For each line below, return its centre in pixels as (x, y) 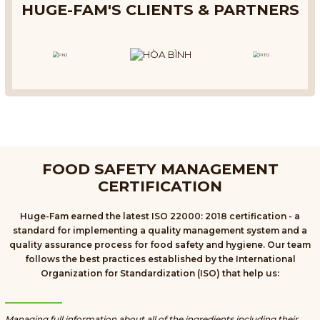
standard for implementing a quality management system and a (160, 230)
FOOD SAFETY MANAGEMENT (160, 169)
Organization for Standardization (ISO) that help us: (160, 273)
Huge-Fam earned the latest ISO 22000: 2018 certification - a (160, 216)
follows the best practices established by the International (160, 259)
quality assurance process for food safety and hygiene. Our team (160, 244)
